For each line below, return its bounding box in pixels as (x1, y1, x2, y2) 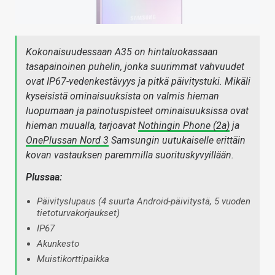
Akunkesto (37, 238, 79, 249)
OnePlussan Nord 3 (26, 134, 109, 146)
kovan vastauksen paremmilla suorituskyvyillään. (26, 149, 234, 161)
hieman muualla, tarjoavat (26, 119, 138, 131)
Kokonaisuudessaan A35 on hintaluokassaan (26, 45, 218, 58)
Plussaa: (26, 171, 62, 183)
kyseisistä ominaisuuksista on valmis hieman (26, 90, 219, 102)
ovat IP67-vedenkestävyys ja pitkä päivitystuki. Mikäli (26, 75, 250, 87)
